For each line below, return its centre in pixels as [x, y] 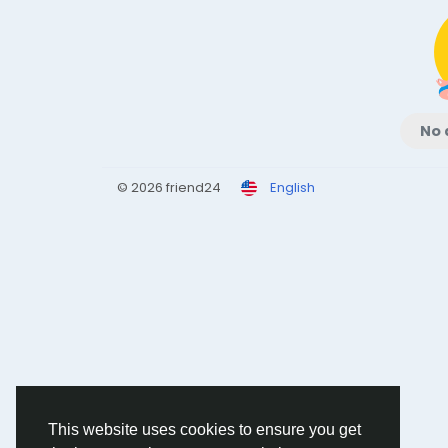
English [292, 187]
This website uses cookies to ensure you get [204, 430]
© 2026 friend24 [169, 187]
